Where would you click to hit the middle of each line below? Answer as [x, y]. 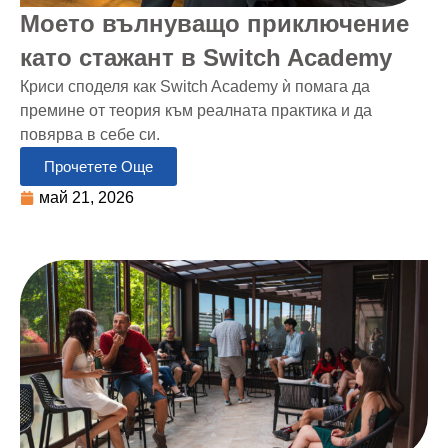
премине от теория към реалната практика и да [196, 110]
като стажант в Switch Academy [206, 57]
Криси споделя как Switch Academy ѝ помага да [195, 86]
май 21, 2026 [86, 197]
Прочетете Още [98, 166]
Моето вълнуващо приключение [214, 23]
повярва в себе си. [90, 134]
